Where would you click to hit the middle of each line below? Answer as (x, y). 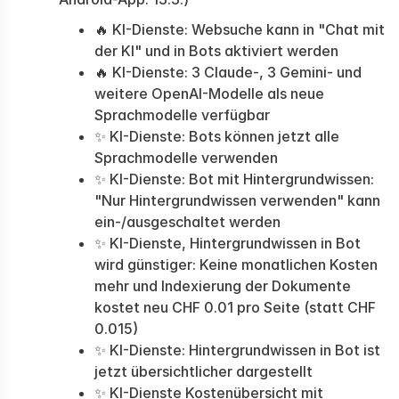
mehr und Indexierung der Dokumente (223, 286)
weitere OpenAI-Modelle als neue (209, 94)
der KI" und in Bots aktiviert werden (216, 51)
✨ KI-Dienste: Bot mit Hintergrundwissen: (234, 179)
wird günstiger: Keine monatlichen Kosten (236, 265)
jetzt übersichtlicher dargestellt (204, 371)
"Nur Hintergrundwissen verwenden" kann (237, 200)
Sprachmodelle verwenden (186, 158)
